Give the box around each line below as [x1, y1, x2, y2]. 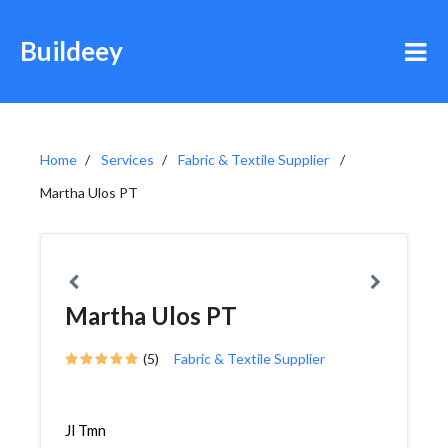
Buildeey [20, 35, 123, 67]
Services [101, 151, 154, 168]
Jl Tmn [65, 421, 106, 439]
